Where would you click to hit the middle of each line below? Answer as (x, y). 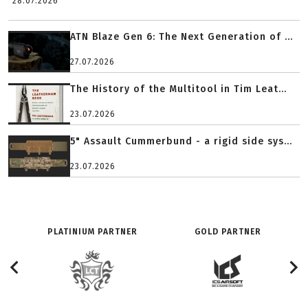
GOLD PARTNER (228, 232)
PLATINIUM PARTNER (92, 232)
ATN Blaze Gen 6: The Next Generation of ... (181, 37)
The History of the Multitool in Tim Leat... (178, 89)
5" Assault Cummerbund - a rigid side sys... (181, 141)
